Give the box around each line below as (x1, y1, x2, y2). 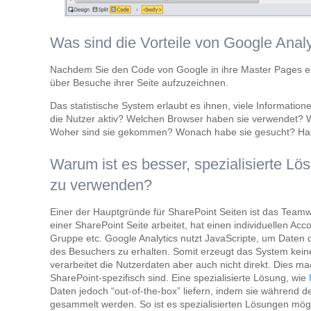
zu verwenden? (50, 176, 152, 194)
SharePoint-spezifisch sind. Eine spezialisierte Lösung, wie (50, 271, 309, 283)
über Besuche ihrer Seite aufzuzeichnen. (50, 76, 228, 88)
